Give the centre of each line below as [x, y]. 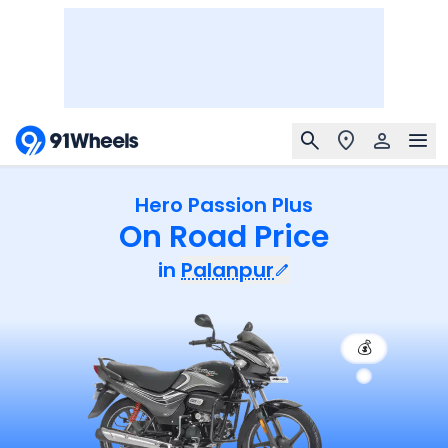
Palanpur [227, 270]
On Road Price [224, 237]
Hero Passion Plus [224, 205]
